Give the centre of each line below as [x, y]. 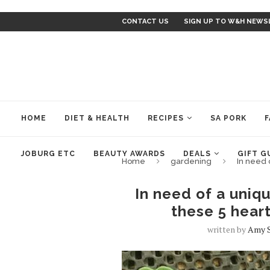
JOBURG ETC [48, 154]
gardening [191, 161]
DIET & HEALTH [97, 118]
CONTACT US [145, 21]
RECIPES [166, 118]
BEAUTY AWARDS [129, 154]
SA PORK [228, 118]
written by [228, 229]
